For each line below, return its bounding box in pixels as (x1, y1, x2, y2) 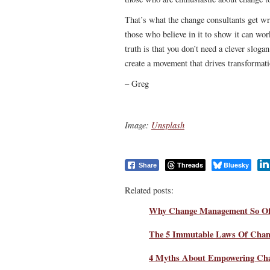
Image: (125, 119, 151, 131)
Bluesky (224, 160, 249, 169)
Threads (177, 160, 203, 169)
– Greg (125, 78, 149, 89)
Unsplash (151, 119, 184, 131)
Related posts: (125, 184, 174, 196)
